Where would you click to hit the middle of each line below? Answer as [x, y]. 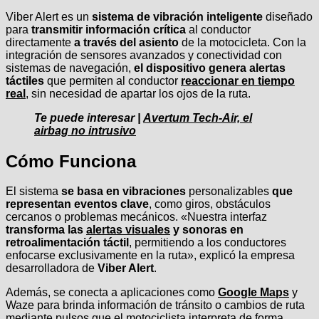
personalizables [229, 192]
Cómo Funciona [71, 161]
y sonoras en [207, 230]
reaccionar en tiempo [238, 80]
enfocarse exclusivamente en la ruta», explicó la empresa [150, 256]
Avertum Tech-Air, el [198, 117]
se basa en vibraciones [124, 192]
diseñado [288, 16]
